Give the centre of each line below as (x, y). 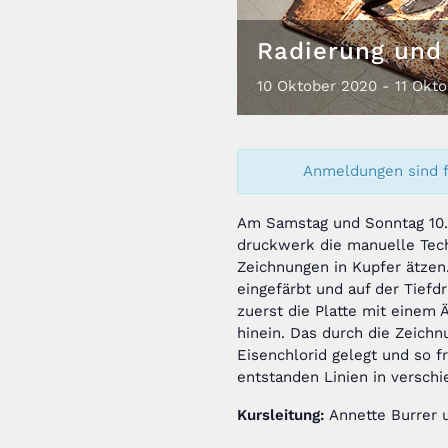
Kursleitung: (281, 415)
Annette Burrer (383, 415)
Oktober (306, 86)
